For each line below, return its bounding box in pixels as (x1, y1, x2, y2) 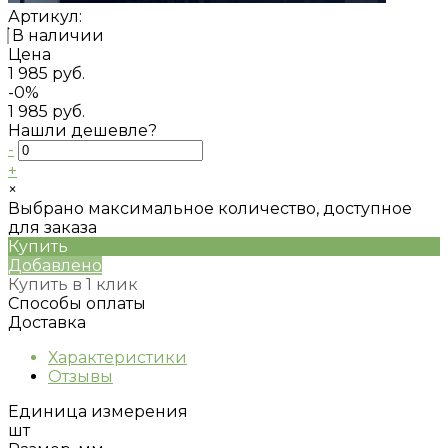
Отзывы (48, 366, 113, 386)
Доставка (8, 312, 86, 332)
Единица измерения (8, 401, 188, 421)
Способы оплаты (8, 293, 146, 313)
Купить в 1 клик (8, 274, 138, 294)
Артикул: (8, 6, 82, 26)
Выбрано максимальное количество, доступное (8, 198, 412, 218)
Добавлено (8, 255, 102, 275)
